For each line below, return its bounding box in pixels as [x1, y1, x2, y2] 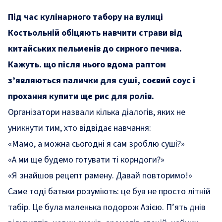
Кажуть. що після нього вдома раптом [8, 58, 166, 71]
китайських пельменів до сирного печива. [8, 43, 182, 55]
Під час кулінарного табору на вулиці [8, 11, 163, 23]
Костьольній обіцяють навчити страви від [8, 27, 182, 39]
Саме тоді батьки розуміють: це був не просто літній [8, 185, 211, 198]
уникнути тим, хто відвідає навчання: [8, 122, 151, 134]
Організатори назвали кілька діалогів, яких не [8, 106, 185, 118]
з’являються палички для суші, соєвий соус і [8, 74, 195, 87]
